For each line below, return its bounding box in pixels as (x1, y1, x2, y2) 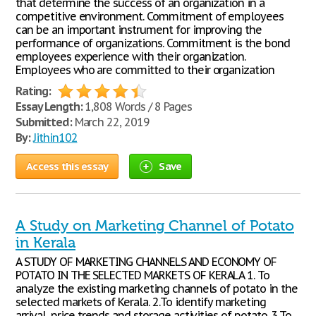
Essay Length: (16, 99, 83, 114)
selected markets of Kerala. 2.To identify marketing (16, 295, 266, 309)
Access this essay (26, 159, 109, 173)
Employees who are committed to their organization (16, 63, 275, 77)
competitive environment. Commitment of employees (16, 9, 284, 23)
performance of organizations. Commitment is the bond (16, 36, 290, 50)
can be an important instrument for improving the (16, 23, 262, 37)
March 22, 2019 (71, 115, 150, 129)
